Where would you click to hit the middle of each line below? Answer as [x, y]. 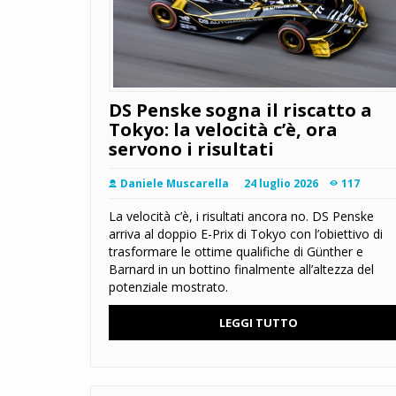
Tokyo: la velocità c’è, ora [223, 130]
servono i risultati [191, 149]
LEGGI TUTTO [258, 323]
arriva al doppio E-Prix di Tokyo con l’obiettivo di [246, 234]
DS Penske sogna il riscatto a [240, 110]
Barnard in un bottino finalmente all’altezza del [241, 270]
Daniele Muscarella [175, 184]
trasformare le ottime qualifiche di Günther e [236, 252]
